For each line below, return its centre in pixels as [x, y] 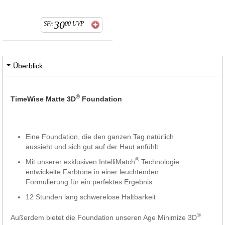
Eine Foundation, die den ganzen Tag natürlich [100, 136]
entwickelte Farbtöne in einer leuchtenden [92, 172]
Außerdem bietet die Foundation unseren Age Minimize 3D [104, 217]
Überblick [28, 66]
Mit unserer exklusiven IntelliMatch [80, 161]
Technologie [159, 161]
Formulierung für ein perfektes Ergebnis [89, 182]
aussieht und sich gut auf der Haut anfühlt [92, 146]
